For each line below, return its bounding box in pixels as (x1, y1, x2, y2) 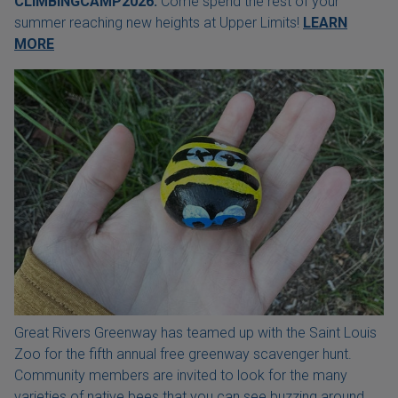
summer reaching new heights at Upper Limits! (14, 14, 303, 32)
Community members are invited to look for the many (14, 367, 347, 385)
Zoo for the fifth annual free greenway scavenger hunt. (14, 346, 352, 363)
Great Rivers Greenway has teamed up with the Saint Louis (14, 324, 377, 342)
